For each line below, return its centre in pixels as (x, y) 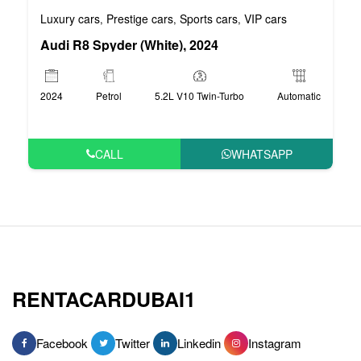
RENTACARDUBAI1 (104, 299)
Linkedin (199, 342)
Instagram (275, 342)
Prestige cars (140, 18)
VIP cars (266, 18)
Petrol (109, 95)
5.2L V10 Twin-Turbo (199, 95)
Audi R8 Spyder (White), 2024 (129, 44)
